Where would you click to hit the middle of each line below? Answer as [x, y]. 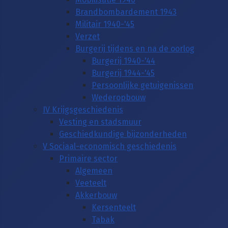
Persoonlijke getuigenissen [142, 85]
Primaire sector [88, 158]
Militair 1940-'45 [105, 24]
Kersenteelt [114, 207]
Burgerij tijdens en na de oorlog [135, 48]
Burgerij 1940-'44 [123, 61]
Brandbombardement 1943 [126, 12]
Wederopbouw [119, 97]
